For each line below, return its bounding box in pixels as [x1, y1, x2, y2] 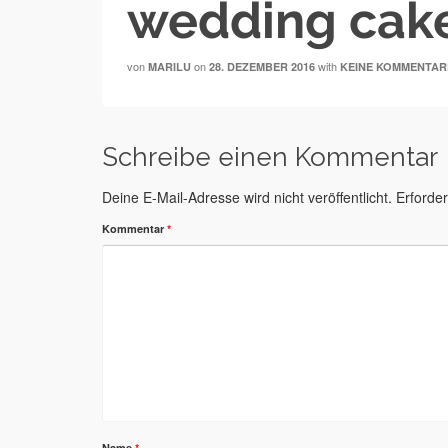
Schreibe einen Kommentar [102, 141, 438, 172]
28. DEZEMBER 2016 [209, 58, 315, 74]
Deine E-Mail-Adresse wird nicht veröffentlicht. [102, 186, 392, 207]
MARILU [148, 58, 191, 74]
